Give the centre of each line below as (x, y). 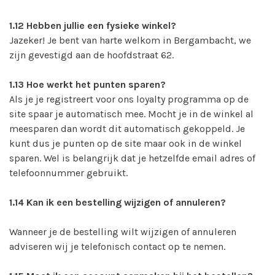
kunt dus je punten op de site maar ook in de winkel (126, 143)
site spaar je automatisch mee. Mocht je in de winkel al (131, 114)
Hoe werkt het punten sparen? (95, 84)
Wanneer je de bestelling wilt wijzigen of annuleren (123, 231)
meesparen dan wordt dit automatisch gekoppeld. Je (127, 128)
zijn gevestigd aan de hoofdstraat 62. (91, 55)
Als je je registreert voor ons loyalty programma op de (129, 99)
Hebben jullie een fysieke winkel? (100, 25)
